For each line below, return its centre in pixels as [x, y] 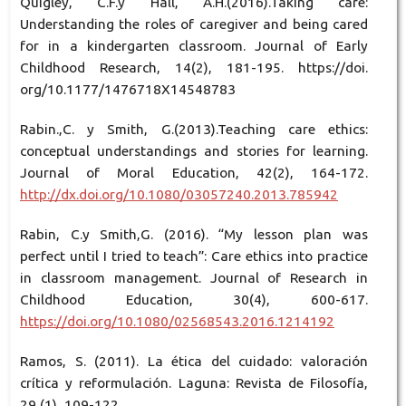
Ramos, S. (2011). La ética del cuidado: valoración [194, 362]
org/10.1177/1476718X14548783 [127, 90]
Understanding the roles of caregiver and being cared [194, 24]
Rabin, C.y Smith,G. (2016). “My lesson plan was [194, 235]
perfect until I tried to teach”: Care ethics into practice [194, 256]
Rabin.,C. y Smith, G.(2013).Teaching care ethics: [194, 130]
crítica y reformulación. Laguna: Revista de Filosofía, [194, 383]
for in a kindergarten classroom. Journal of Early [194, 46]
